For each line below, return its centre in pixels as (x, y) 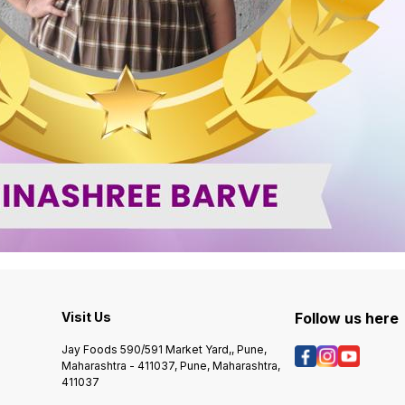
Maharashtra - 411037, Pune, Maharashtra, (171, 365)
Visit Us (87, 317)
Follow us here (347, 318)
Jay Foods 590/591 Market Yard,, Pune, (165, 349)
